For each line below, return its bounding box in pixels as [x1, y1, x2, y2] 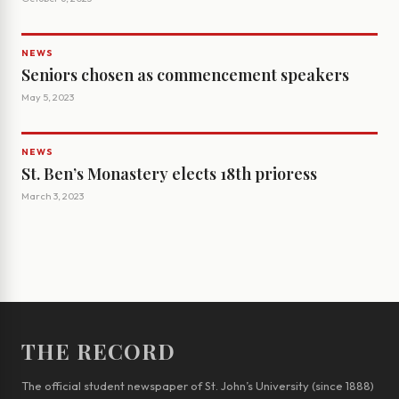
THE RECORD [21, 337, 175, 366]
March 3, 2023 [21, 190, 84, 203]
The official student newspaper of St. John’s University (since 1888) [21, 379, 374, 394]
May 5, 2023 [21, 91, 74, 104]
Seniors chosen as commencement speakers [21, 64, 349, 86]
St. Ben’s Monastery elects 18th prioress [21, 163, 317, 185]
